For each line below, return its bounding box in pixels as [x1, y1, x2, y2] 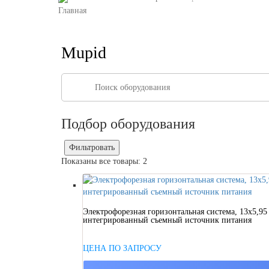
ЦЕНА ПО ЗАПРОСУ [83, 244, 162, 253]
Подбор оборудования [61, 116, 195, 132]
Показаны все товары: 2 [61, 157, 147, 166]
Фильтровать [69, 143, 115, 153]
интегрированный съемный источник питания [83, 216, 252, 225]
